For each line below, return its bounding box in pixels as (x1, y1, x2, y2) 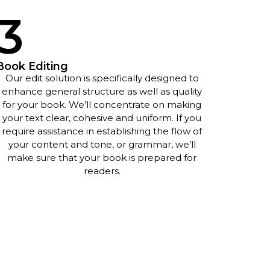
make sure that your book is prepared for (7, 152, 197, 164)
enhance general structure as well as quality (2, 86, 202, 98)
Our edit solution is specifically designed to (5, 72, 199, 84)
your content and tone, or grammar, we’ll (8, 139, 196, 151)
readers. (83, 165, 121, 177)
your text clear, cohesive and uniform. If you (2, 112, 202, 124)
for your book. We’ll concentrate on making (2, 99, 202, 111)
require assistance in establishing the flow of (2, 125, 202, 137)
